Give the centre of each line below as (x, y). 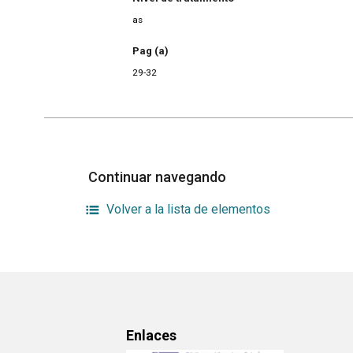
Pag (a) (150, 50)
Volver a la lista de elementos (189, 210)
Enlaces (151, 336)
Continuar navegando (159, 177)
